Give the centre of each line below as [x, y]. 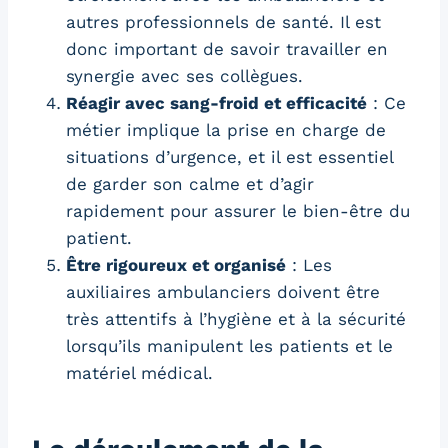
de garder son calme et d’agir [190, 183]
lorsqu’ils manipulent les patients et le [229, 345]
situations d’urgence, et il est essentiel [229, 156]
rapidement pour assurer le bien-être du [238, 210]
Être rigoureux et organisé [176, 264]
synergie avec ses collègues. [184, 75]
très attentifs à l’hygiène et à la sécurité [236, 318]
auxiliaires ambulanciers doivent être [223, 291]
